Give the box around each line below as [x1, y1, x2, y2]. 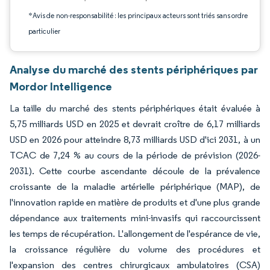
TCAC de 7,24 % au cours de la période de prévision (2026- [10, 149, 260, 161]
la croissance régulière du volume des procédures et [10, 243, 260, 255]
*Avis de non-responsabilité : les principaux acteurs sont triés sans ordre [28, 11, 248, 20]
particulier [28, 27, 60, 36]
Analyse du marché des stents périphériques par [10, 62, 258, 77]
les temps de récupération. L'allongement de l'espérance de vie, [10, 228, 260, 239]
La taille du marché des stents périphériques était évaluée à [10, 102, 260, 114]
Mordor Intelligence [10, 79, 112, 93]
